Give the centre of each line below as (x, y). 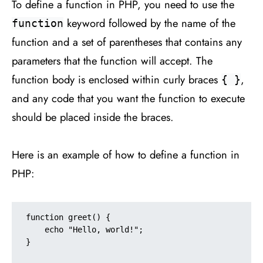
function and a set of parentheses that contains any (127, 42)
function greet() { (68, 217)
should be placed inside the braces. (93, 117)
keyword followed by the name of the (149, 23)
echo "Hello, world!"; (35, 229)
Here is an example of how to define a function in (126, 154)
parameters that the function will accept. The (112, 60)
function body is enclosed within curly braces (117, 79)
